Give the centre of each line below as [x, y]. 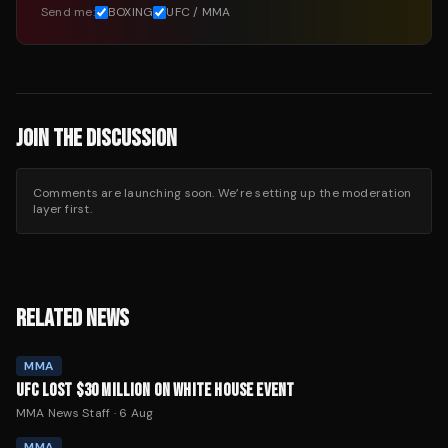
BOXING [130, 12]
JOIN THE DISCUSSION [96, 139]
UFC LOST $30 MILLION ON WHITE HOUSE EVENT [155, 391]
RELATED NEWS [72, 319]
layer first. [62, 209]
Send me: [68, 12]
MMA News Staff [63, 413]
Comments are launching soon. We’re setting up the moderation [222, 193]
